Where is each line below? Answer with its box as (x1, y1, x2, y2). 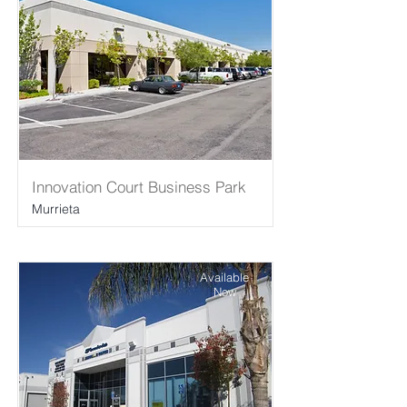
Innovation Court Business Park (32, 177, 246, 196)
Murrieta (32, 201, 80, 217)
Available (200, 270, 249, 284)
